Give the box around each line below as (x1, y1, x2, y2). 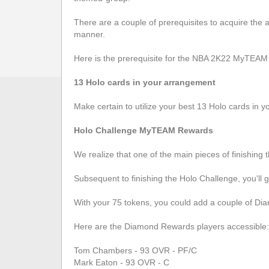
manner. (74, 29, 105, 40)
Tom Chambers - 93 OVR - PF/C (74, 246, 197, 256)
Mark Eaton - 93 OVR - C (74, 258, 169, 268)
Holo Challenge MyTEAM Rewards (74, 125, 213, 136)
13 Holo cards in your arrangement (74, 77, 216, 88)
